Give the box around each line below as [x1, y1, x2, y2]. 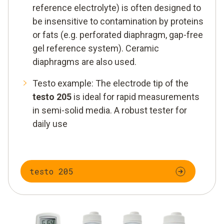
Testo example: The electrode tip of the [32, 78, 188, 89]
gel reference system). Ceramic [32, 43, 159, 54]
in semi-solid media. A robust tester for [32, 105, 187, 116]
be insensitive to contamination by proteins [32, 16, 203, 27]
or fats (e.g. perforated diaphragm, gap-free [32, 29, 203, 40]
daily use [32, 118, 67, 129]
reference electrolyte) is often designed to [32, 2, 201, 13]
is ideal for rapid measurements [73, 91, 199, 102]
